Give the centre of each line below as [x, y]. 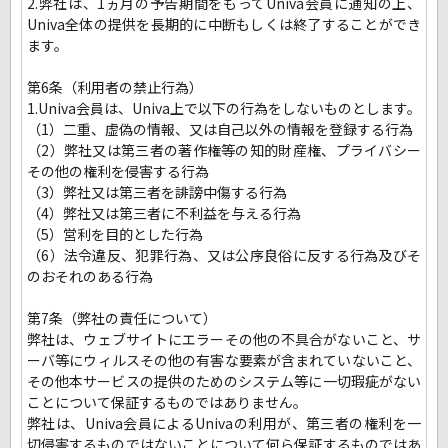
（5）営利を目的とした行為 [115, 234]
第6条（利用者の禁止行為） [115, 87]
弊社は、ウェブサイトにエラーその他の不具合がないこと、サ [224, 339]
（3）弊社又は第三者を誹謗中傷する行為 [157, 192]
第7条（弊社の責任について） [122, 318]
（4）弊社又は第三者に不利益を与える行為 [164, 213]
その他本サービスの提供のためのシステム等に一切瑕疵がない [224, 381]
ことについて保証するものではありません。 [167, 402]
